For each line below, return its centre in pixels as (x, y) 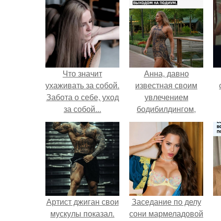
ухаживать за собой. (82, 85)
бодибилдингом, (166, 109)
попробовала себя (166, 132)
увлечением (166, 97)
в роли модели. (166, 144)
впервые (166, 121)
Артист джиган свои (82, 202)
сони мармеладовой (166, 213)
